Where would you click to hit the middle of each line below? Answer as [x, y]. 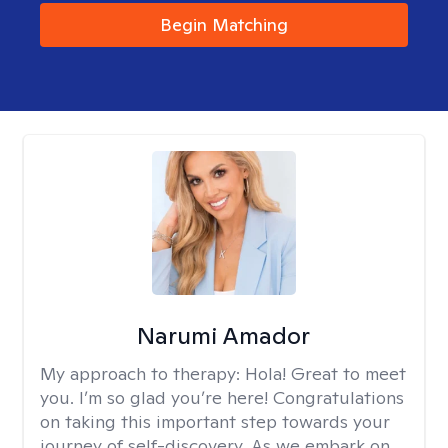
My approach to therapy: [142, 373]
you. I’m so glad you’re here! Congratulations [222, 397]
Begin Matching [224, 24]
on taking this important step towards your [215, 421]
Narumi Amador [224, 335]
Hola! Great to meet [325, 373]
